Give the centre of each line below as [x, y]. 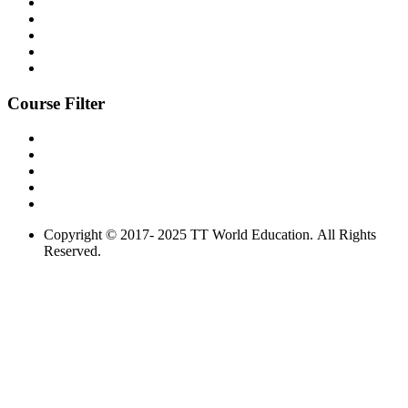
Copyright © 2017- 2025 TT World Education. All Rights [210, 235]
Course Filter [56, 103]
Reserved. [72, 251]
